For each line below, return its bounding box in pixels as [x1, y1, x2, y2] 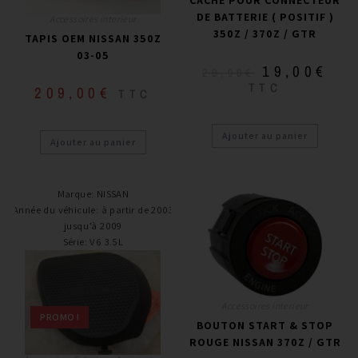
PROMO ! [40, 310, 80, 323]
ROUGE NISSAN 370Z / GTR [189, 334, 341, 349]
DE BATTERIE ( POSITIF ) [196, 9, 334, 24]
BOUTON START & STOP [197, 317, 334, 332]
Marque [57, 186, 92, 201]
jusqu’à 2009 [64, 218, 122, 233]
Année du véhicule [12, 202, 96, 217]
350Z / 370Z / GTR [213, 26, 317, 41]
